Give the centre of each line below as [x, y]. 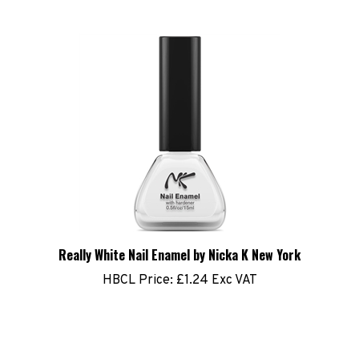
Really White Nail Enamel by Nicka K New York [179, 244]
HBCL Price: [137, 269]
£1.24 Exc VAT [215, 269]
